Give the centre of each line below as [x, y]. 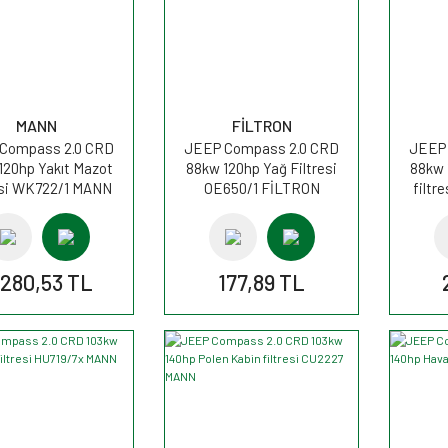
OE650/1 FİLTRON [261, 187]
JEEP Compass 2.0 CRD [261, 147]
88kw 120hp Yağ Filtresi [261, 167]
